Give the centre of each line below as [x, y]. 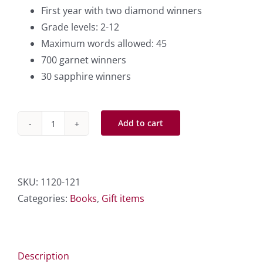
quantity [71, 229]
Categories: [44, 199]
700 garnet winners [84, 60]
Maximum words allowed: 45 [104, 44]
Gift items [123, 199]
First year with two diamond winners [122, 11]
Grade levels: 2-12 [80, 27]
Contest [70, 196]
